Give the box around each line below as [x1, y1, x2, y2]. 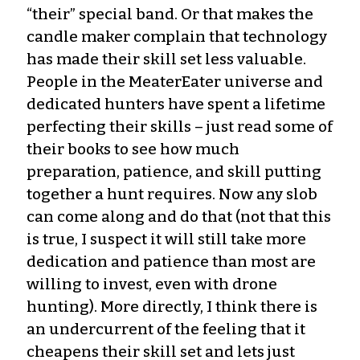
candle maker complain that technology [27, 27, 327, 46]
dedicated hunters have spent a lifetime [27, 94, 325, 113]
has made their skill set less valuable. [27, 49, 306, 68]
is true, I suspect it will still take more [27, 229, 306, 248]
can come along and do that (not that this [27, 207, 331, 226]
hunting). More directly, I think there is [27, 297, 317, 316]
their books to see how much [27, 139, 239, 158]
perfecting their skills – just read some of [27, 117, 333, 136]
